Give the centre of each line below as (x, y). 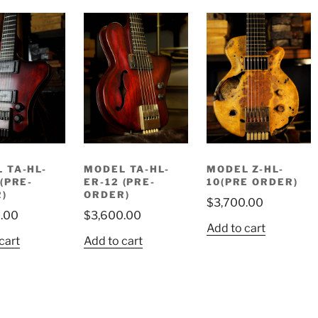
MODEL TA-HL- (127, 169)
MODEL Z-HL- (245, 169)
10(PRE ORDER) (252, 181)
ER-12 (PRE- (120, 181)
